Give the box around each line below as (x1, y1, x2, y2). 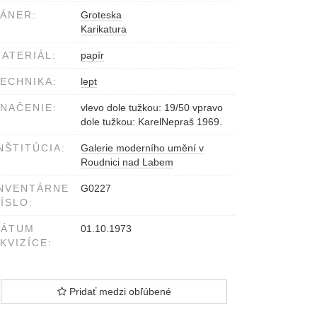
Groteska (81, 9, 122, 21)
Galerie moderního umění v (81, 142, 204, 154)
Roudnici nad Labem (81, 156, 173, 168)
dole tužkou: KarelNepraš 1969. (81, 116, 222, 128)
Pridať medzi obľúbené (66, 286, 171, 298)
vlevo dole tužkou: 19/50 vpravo (81, 102, 223, 114)
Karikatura (81, 23, 127, 35)
